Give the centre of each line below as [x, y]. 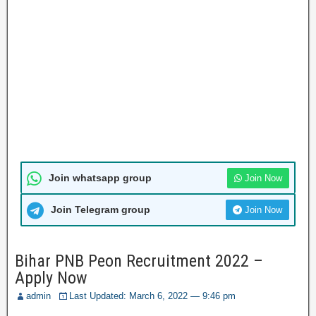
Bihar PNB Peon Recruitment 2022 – [139, 261]
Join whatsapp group [100, 178]
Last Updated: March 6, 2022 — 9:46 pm [152, 296]
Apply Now [51, 278]
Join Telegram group [101, 209]
